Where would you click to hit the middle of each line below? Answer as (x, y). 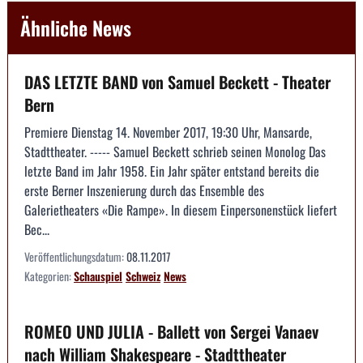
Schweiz (143, 275)
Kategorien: (49, 275)
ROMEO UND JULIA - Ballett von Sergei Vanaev (171, 331)
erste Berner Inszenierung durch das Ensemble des (144, 190)
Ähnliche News (76, 27)
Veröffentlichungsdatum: (75, 256)
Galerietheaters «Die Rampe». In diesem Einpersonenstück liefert (181, 209)
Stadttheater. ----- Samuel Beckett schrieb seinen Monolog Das (175, 151)
